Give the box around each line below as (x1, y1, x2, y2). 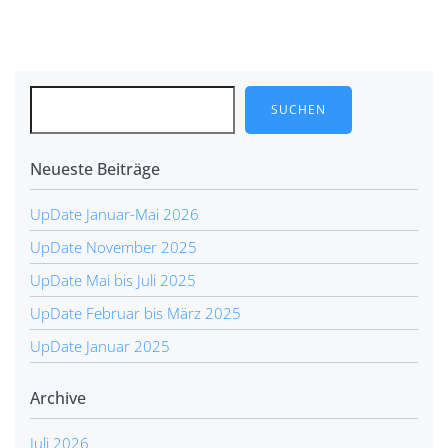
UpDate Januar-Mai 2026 (30, 203, 199, 224)
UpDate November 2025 (30, 236, 197, 257)
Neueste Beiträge (30, 157, 160, 180)
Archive (30, 386, 86, 409)
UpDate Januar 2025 (30, 335, 170, 356)
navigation (15, 27, 134, 60)
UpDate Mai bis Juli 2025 (30, 269, 196, 290)
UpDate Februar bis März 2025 (30, 302, 241, 323)
